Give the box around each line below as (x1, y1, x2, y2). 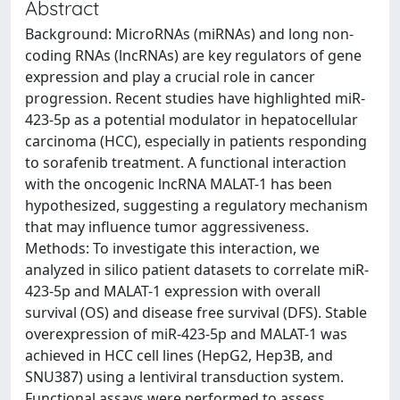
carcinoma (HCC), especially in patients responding (25, 131, 367, 151)
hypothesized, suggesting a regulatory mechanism (25, 196, 368, 215)
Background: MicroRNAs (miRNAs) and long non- (25, 24, 354, 44)
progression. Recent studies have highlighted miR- (25, 88, 365, 108)
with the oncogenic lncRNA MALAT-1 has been (25, 174, 332, 194)
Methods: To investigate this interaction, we (25, 238, 320, 258)
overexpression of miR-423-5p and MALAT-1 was (25, 324, 347, 344)
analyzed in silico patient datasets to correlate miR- (25, 260, 369, 279)
